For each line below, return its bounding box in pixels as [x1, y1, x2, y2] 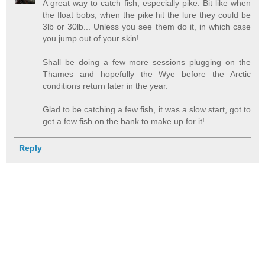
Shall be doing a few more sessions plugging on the [43, 57, 251, 67]
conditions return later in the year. [43, 81, 169, 91]
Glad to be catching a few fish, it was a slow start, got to [43, 105, 251, 115]
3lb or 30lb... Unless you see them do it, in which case [43, 22, 251, 32]
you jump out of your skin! [43, 34, 140, 44]
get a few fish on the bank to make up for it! [43, 117, 205, 127]
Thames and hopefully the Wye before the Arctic [43, 69, 251, 79]
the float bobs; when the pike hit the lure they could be [43, 10, 251, 20]
